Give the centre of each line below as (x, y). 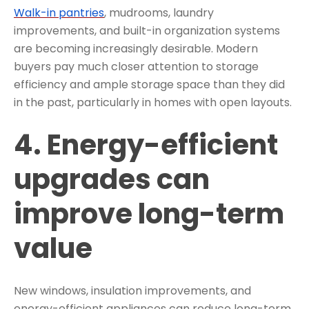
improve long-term (149, 214)
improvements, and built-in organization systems (147, 31)
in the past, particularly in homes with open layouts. (153, 103)
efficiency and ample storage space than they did (149, 85)
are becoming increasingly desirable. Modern (136, 49)
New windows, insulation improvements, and (132, 291)
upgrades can (112, 180)
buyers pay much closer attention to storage (136, 67)
